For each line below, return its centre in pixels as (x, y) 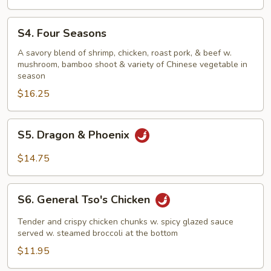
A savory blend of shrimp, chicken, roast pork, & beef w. (125, 53)
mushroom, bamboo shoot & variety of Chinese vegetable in (132, 64)
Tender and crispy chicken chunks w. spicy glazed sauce (126, 222)
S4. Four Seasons (62, 33)
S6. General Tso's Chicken (85, 200)
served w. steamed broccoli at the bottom (98, 233)
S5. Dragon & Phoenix (75, 135)
